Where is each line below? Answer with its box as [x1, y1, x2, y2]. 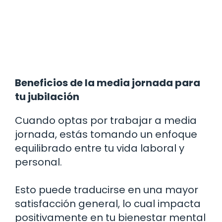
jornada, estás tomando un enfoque [15, 127, 197, 142]
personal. [15, 155, 62, 169]
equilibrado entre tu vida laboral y [15, 141, 184, 156]
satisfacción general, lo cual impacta [15, 197, 201, 211]
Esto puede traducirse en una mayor [15, 183, 198, 197]
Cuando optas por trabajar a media [15, 113, 197, 128]
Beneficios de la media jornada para [15, 76, 200, 90]
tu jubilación [15, 90, 79, 104]
